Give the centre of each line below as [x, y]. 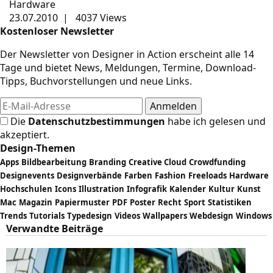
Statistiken [230, 202]
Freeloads [207, 175]
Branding [108, 162]
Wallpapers [165, 216]
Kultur [222, 189]
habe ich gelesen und [215, 121]
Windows [254, 216]
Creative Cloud [158, 162]
